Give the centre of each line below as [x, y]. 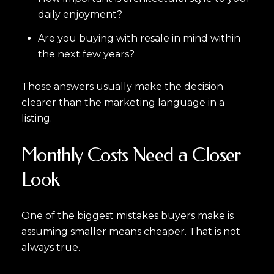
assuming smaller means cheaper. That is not [131, 232]
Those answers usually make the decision [122, 86]
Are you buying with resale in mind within [139, 39]
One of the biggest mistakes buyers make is [128, 216]
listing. [37, 118]
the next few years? [86, 54]
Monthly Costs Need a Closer [131, 155]
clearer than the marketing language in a [123, 102]
